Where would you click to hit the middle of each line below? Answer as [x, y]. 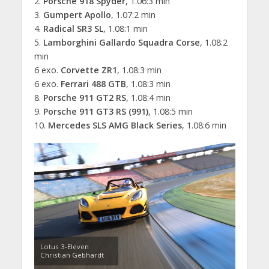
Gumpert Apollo [77, 15]
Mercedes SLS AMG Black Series [115, 125]
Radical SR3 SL [73, 29]
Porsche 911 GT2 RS [84, 98]
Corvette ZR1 [89, 70]
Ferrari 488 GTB [93, 84]
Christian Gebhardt [72, 255]
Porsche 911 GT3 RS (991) [95, 112]
